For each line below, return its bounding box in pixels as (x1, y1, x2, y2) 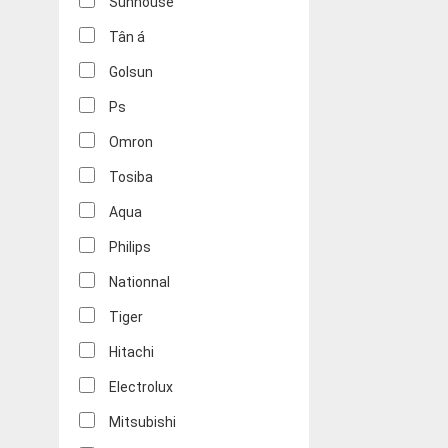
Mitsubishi (109, 414, 176, 431)
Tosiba (109, 169, 153, 186)
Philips (109, 239, 151, 256)
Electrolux (109, 379, 173, 396)
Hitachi (109, 344, 154, 361)
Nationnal (109, 274, 170, 291)
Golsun (109, 64, 153, 81)
